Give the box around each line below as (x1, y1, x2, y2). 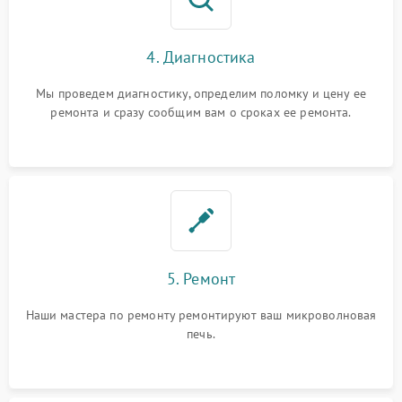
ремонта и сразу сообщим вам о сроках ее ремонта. (50, 104, 352, 121)
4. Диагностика (146, 47, 256, 68)
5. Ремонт (166, 268, 236, 290)
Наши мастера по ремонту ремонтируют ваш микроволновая (25, 307, 377, 324)
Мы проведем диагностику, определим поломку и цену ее (36, 85, 366, 102)
